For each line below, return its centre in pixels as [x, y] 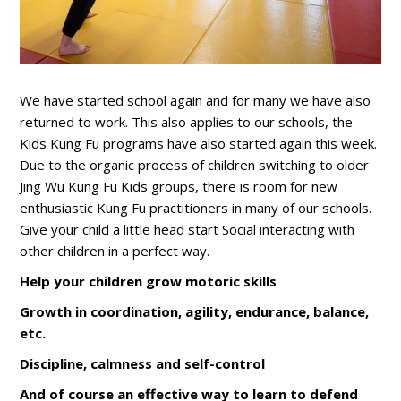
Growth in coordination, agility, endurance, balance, [195, 311]
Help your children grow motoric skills [149, 281]
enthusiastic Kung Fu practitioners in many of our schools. [196, 207]
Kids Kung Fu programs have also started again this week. [199, 143]
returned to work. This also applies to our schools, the [187, 121]
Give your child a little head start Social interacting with [188, 229]
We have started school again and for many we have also [196, 100]
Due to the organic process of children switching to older [195, 164]
